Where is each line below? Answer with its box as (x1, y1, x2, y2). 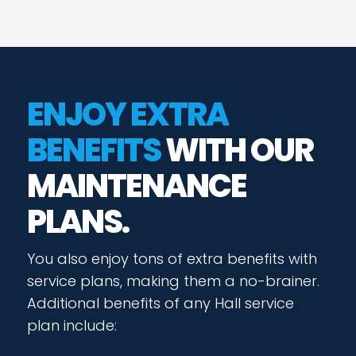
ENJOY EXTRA (26, 92, 228, 137)
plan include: (26, 315, 117, 335)
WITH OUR (164, 128, 313, 172)
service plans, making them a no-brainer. (26, 271, 319, 291)
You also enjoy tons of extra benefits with (26, 249, 317, 269)
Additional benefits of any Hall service (26, 293, 294, 313)
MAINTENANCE (26, 164, 246, 208)
